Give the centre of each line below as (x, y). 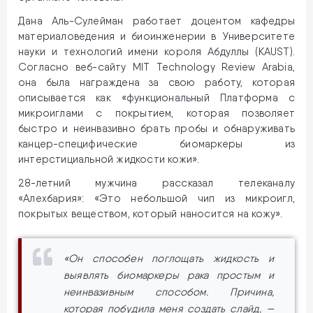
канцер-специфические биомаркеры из (156, 144)
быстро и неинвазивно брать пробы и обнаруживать (156, 128)
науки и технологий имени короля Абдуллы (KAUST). (156, 51)
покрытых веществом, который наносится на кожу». (151, 213)
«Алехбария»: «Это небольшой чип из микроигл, (156, 198)
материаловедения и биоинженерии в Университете (156, 36)
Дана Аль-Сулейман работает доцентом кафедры (156, 21)
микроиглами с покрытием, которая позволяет (156, 113)
